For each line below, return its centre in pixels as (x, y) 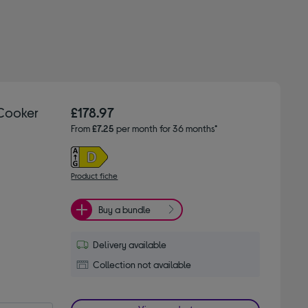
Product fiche (95, 175)
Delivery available (130, 244)
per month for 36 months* (166, 128)
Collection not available (142, 264)
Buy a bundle (125, 210)
